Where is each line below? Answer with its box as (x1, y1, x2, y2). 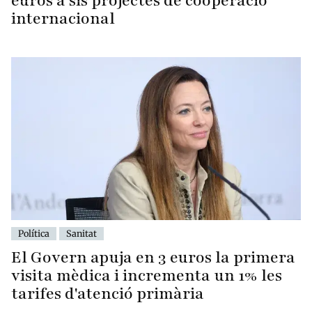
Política (18, 227, 49, 239)
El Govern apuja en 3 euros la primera (11, 246, 295, 268)
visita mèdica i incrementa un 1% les (11, 264, 282, 286)
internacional (11, 7, 115, 29)
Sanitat (66, 227, 97, 239)
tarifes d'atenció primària (11, 282, 204, 304)
